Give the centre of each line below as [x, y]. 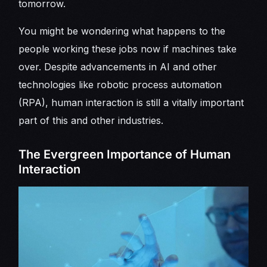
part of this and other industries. [91, 121]
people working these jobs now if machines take [128, 49]
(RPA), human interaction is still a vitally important [131, 103]
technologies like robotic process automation [120, 85]
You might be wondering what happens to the [122, 31]
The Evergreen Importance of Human [125, 155]
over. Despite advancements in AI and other [118, 67]
